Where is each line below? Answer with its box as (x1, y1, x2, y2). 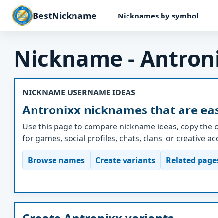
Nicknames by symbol (117, 10, 199, 20)
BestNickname (32, 9, 97, 21)
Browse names (28, 155, 85, 165)
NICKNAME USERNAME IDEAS (22, 87, 135, 98)
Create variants (95, 155, 155, 165)
